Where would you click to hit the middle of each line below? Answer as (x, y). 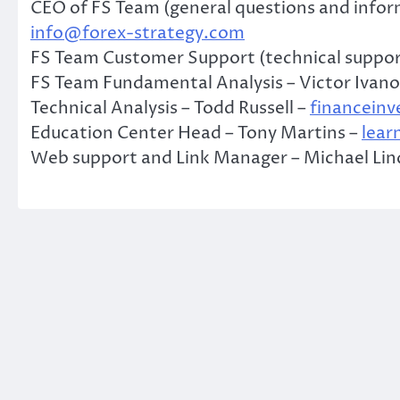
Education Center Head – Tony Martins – (196, 133)
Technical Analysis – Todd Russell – (170, 108)
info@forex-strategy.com (137, 33)
